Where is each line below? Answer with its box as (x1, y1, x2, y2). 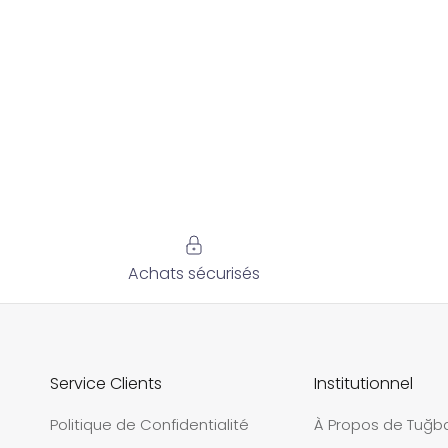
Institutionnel (314, 372, 414, 396)
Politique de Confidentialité (50, 414, 249, 436)
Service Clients (50, 372, 162, 396)
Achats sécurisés (128, 262, 261, 286)
